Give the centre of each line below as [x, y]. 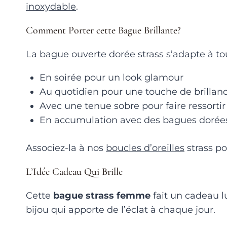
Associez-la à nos [66, 148]
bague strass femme [102, 195]
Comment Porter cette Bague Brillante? [103, 30]
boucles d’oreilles [145, 148]
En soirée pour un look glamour [111, 77]
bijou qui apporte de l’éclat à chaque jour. [121, 210]
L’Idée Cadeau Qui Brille [74, 172]
